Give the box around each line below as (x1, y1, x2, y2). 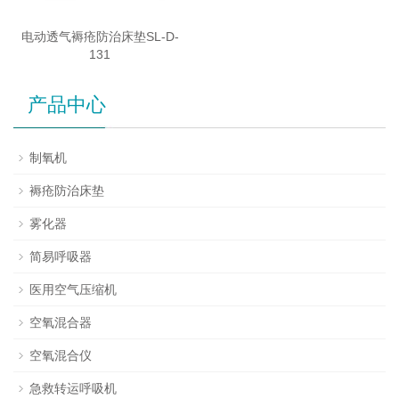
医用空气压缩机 (29, 282, 117, 297)
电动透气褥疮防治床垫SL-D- (20, 29, 179, 45)
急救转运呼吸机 (29, 381, 117, 396)
